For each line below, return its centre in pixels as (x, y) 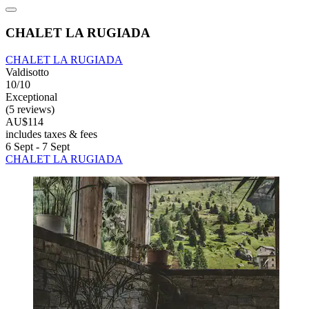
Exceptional (31, 97)
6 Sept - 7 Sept (38, 146)
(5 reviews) (30, 109)
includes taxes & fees (51, 134)
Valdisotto (27, 72)
